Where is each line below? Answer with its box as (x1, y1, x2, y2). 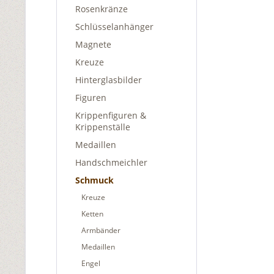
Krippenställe (75, 121, 130, 133)
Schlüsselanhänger (75, 21, 154, 32)
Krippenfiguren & (75, 109, 146, 121)
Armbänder (81, 225, 120, 235)
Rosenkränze (75, 3, 128, 15)
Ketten (81, 209, 103, 219)
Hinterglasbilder (75, 74, 142, 86)
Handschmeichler (75, 157, 147, 168)
